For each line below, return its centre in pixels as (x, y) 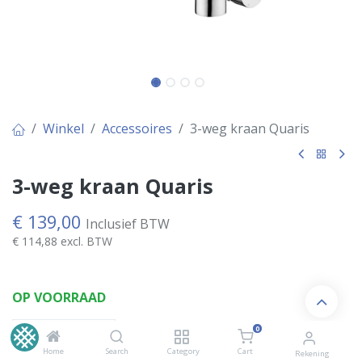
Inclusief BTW (128, 224)
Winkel (63, 128)
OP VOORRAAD (59, 298)
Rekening (312, 354)
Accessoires (137, 128)
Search (117, 351)
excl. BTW (86, 242)
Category (183, 351)
